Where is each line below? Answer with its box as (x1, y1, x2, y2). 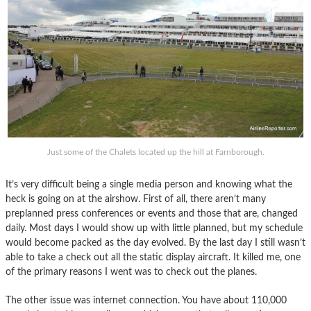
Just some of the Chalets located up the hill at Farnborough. (47, 147, 264, 156)
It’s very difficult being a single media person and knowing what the (6, 178, 292, 190)
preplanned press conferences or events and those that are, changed (6, 208, 298, 219)
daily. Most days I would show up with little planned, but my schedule (6, 222, 303, 233)
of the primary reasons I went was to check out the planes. (6, 266, 257, 277)
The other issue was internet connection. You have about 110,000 (6, 294, 287, 305)
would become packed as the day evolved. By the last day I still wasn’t (6, 237, 305, 248)
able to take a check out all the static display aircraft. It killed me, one (6, 251, 301, 262)
